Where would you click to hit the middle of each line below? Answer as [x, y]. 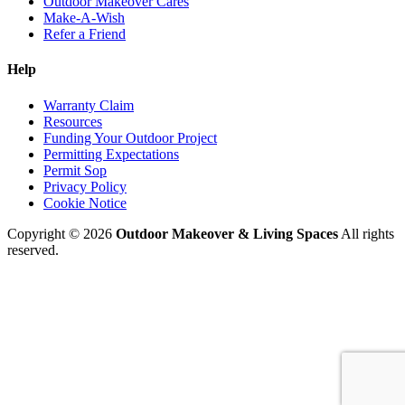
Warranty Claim [89, 105]
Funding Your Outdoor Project [130, 137]
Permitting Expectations [111, 154]
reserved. [33, 250]
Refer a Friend [85, 34]
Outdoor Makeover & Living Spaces [227, 233]
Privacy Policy [85, 186]
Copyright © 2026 [61, 233]
